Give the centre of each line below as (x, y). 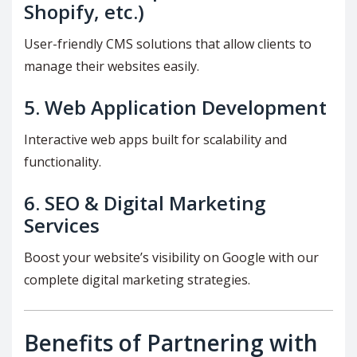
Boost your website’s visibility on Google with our (171, 257)
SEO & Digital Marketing (155, 202)
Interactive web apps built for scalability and (155, 139)
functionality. (63, 161)
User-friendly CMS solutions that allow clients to (168, 43)
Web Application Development (186, 107)
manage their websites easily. (112, 66)
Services (62, 225)
